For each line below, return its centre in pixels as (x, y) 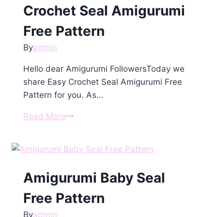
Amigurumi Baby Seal (94, 178)
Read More (45, 116)
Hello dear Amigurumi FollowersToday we (104, 69)
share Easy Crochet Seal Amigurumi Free (103, 82)
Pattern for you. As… (63, 95)
